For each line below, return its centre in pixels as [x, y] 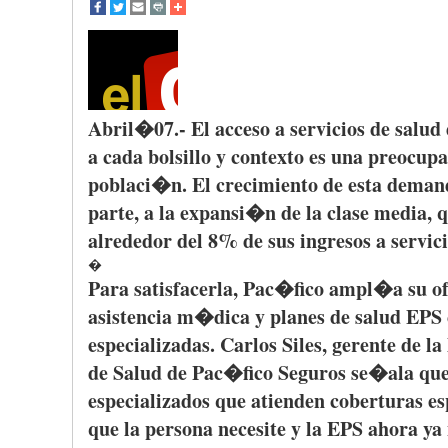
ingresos [335, 240]
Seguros [312, 372]
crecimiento [267, 184]
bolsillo [179, 156]
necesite [252, 428]
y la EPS [327, 428]
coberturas [376, 400]
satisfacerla [183, 288]
